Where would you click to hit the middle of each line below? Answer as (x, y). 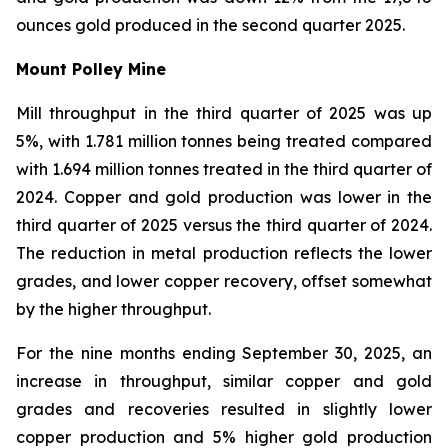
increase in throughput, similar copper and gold (224, 381)
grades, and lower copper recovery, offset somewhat (224, 281)
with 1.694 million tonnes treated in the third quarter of (224, 169)
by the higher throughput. (113, 309)
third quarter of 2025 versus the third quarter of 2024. (224, 225)
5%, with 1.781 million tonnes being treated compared (224, 141)
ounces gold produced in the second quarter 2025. (210, 25)
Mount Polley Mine (91, 69)
